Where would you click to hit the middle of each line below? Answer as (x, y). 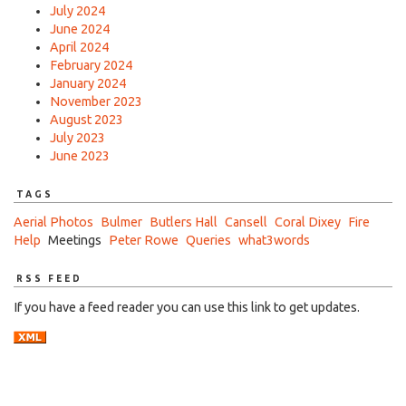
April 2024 (79, 47)
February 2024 (91, 65)
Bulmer (121, 222)
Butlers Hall (184, 222)
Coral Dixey (308, 222)
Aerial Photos (53, 222)
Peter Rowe (144, 241)
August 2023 (87, 119)
